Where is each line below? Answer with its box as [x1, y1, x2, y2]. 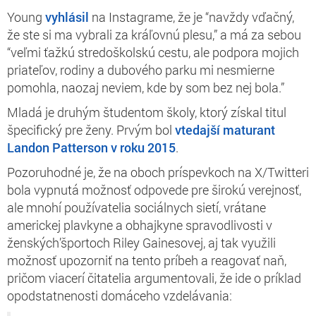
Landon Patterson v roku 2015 [7, 138, 176, 156]
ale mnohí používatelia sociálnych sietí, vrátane [7, 198, 266, 216]
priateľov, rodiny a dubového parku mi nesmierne [7, 61, 274, 78]
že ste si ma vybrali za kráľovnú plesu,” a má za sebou [7, 25, 301, 43]
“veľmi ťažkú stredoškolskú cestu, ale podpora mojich [7, 43, 299, 61]
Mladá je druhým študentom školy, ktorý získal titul [7, 103, 286, 121]
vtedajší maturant [175, 121, 275, 138]
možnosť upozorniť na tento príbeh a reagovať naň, [7, 251, 286, 269]
